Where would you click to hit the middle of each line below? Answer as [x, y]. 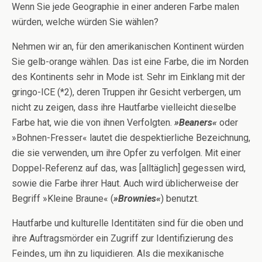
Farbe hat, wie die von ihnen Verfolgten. [93, 123]
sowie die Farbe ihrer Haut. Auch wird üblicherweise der [125, 183]
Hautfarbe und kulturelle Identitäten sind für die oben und [127, 223]
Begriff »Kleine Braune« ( [63, 199]
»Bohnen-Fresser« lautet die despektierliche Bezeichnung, [131, 138]
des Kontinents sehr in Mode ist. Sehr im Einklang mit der [128, 77]
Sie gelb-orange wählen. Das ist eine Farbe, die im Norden [130, 62]
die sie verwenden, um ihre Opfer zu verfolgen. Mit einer [126, 153]
